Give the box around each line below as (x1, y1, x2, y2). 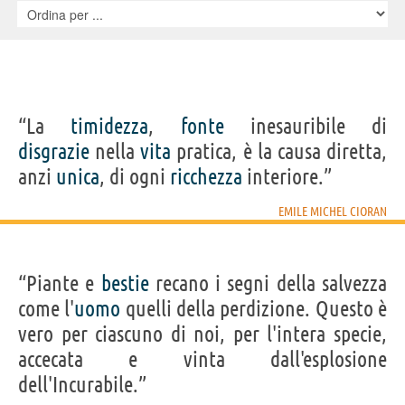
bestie (100, 270, 149, 296)
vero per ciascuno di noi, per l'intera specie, (18, 321, 387, 346)
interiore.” (242, 164, 332, 189)
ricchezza (170, 164, 242, 189)
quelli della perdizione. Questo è (120, 296, 388, 321)
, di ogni (99, 164, 170, 189)
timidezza (71, 113, 149, 138)
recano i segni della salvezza (148, 270, 388, 296)
